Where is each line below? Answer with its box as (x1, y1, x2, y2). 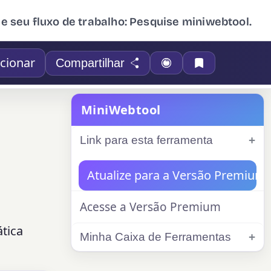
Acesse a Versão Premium (80, 199, 221, 215)
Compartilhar (56, 56, 125, 70)
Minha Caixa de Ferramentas (80, 230, 231, 243)
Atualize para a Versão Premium (87, 167, 266, 183)
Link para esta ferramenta (80, 134, 213, 146)
